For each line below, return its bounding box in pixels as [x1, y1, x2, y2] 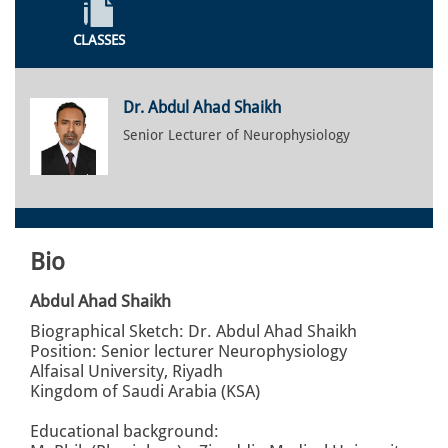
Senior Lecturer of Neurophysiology [122, 126, 350, 143]
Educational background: [30, 421, 219, 442]
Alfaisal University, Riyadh [30, 361, 223, 382]
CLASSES [73, 31, 126, 48]
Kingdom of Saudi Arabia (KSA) [30, 381, 260, 402]
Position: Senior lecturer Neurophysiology [30, 341, 347, 362]
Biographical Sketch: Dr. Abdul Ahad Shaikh [30, 321, 357, 342]
